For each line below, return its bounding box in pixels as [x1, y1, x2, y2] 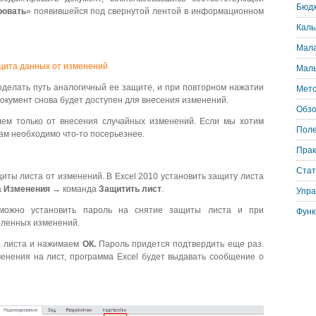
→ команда [50, 184, 99, 194]
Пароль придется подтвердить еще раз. [98, 239, 265, 249]
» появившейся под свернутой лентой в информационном [25, 6, 265, 16]
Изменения [4, 184, 50, 194]
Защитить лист [99, 184, 162, 194]
